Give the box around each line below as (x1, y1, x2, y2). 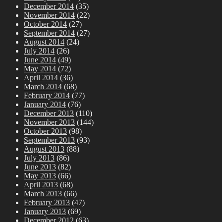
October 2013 (24, 126, 67, 135)
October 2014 (24, 19, 67, 28)
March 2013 (24, 189, 62, 198)
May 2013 (24, 171, 56, 180)
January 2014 (24, 100, 66, 109)
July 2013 (24, 153, 55, 162)
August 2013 (24, 144, 64, 153)
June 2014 (24, 55, 56, 64)
